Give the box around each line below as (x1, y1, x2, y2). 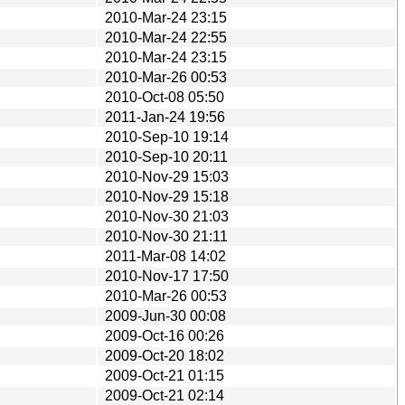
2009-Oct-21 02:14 (105, 387, 224, 403)
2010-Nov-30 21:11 (105, 228, 228, 244)
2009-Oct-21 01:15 (105, 367, 224, 383)
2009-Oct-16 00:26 (105, 327, 224, 344)
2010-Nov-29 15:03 (105, 168, 229, 184)
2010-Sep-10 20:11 (105, 148, 228, 165)
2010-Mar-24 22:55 (105, 29, 227, 45)
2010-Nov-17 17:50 (105, 268, 229, 284)
